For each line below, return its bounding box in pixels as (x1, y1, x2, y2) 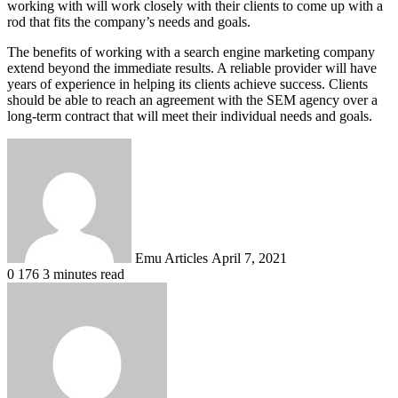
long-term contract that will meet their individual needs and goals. (7, 107, 372, 123)
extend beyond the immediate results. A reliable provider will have (7, 60, 377, 76)
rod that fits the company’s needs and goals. (7, 13, 251, 29)
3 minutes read (43, 266, 124, 282)
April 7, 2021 (211, 250, 287, 266)
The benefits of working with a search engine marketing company (7, 44, 375, 60)
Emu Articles (135, 250, 208, 266)
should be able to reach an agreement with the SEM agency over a (7, 92, 378, 107)
